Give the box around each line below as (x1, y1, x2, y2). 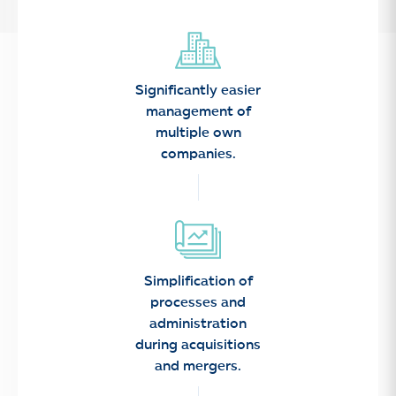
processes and (150, 296, 246, 310)
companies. (160, 148, 236, 162)
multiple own (155, 126, 241, 141)
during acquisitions (135, 339, 261, 353)
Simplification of (143, 275, 253, 289)
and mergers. (155, 360, 241, 374)
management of (145, 105, 251, 119)
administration (149, 317, 247, 331)
